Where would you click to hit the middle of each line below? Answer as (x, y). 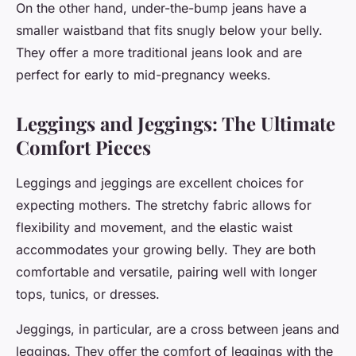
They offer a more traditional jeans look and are (159, 53)
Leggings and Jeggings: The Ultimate (176, 124)
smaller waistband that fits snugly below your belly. (169, 31)
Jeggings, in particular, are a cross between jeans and (178, 329)
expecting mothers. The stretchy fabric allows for (164, 205)
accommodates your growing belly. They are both (166, 250)
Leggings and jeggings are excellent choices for (160, 183)
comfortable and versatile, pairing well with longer (166, 272)
